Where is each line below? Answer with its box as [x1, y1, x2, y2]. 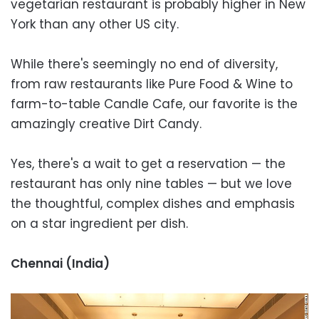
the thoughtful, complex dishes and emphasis [11, 194, 295, 212]
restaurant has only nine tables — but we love [11, 174, 292, 192]
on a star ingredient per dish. [11, 214, 188, 232]
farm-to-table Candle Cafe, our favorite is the [11, 95, 298, 113]
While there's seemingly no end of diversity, [11, 55, 278, 73]
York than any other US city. [11, 15, 179, 33]
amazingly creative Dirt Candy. [11, 115, 202, 132]
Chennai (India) [11, 254, 110, 272]
